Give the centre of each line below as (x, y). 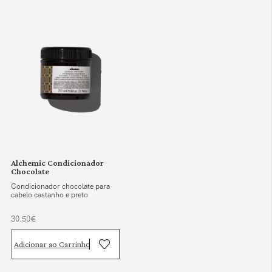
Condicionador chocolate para (61, 187)
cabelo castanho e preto (50, 195)
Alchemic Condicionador (58, 163)
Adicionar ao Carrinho (53, 244)
